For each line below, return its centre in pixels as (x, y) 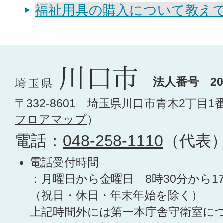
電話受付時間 (64, 163)
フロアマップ (51, 120)
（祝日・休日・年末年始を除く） (116, 196)
